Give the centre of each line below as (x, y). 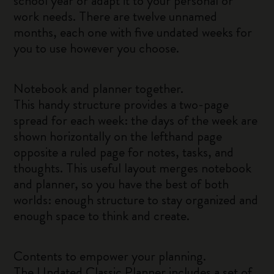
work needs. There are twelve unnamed (116, 16)
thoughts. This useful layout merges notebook (133, 168)
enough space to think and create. (102, 216)
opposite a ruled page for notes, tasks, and (124, 152)
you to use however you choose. (97, 48)
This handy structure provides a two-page (121, 104)
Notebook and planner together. (99, 88)
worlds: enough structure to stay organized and (136, 200)
